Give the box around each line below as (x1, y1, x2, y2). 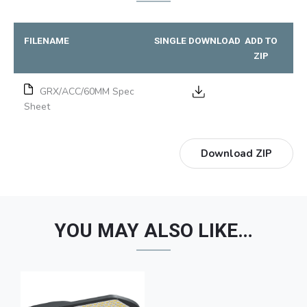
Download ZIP (201, 147, 272, 161)
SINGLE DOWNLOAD (154, 35, 241, 47)
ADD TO (244, 35, 278, 47)
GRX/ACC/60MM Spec (40, 85, 134, 99)
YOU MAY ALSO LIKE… (54, 219, 253, 243)
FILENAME (24, 35, 69, 47)
